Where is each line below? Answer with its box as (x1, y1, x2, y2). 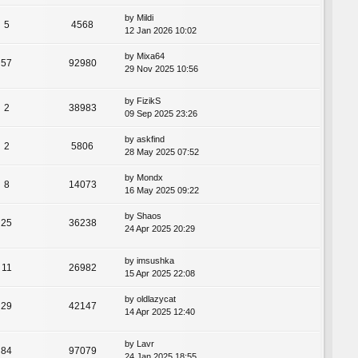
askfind (137, 133, 165, 144)
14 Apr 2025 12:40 (125, 306, 195, 316)
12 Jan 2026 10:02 (125, 25, 197, 35)
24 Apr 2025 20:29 (125, 223, 195, 233)
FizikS (137, 95, 161, 105)
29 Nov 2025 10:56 (125, 63, 198, 74)
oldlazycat (137, 293, 176, 304)
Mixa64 (137, 50, 165, 61)
